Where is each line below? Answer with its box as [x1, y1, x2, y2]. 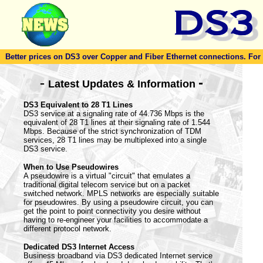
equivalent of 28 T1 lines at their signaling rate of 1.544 [23, 118, 210, 127]
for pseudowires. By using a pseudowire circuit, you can [23, 198, 213, 207]
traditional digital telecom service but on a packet [23, 180, 190, 189]
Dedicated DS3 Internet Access [23, 242, 134, 251]
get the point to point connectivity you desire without [23, 207, 201, 215]
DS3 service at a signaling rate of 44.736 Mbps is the [23, 109, 204, 118]
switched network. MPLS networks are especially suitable [23, 189, 219, 198]
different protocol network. [23, 224, 112, 233]
